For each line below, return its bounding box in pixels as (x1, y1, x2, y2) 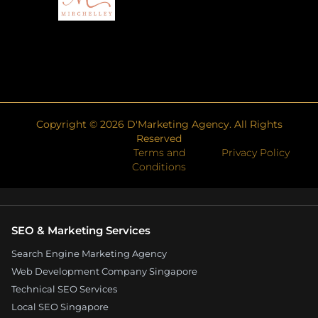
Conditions (132, 160, 186, 174)
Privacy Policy (221, 146, 290, 160)
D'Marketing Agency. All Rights (124, 118, 283, 131)
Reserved (136, 132, 182, 146)
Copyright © (35, 118, 100, 131)
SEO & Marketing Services (11, 224, 150, 238)
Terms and (133, 146, 185, 160)
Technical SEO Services (11, 283, 117, 295)
